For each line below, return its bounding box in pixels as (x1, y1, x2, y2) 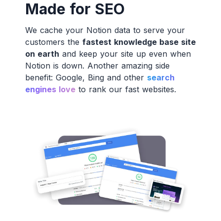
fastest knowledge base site (82, 37, 196, 47)
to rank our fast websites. (75, 84, 176, 94)
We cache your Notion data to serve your (25, 25, 185, 35)
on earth (25, 48, 59, 59)
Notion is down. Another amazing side (25, 60, 170, 71)
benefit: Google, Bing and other (25, 72, 147, 82)
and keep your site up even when (59, 48, 191, 59)
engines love (25, 84, 75, 94)
